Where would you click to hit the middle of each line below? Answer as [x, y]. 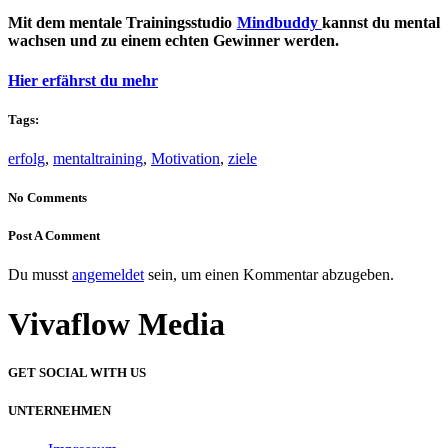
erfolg [26, 158]
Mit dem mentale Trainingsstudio [122, 23]
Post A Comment [54, 236]
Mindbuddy [279, 23]
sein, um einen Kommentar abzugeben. [269, 275]
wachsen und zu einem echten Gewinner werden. [173, 41]
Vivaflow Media [116, 323]
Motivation [185, 158]
